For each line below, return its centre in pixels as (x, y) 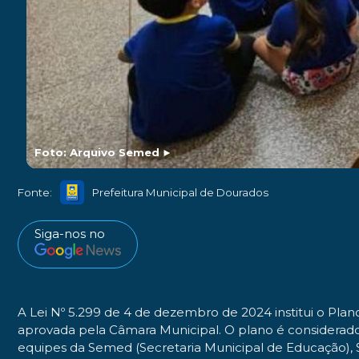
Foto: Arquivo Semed (97, 153)
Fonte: (35, 192)
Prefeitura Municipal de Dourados (180, 192)
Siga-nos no (70, 234)
